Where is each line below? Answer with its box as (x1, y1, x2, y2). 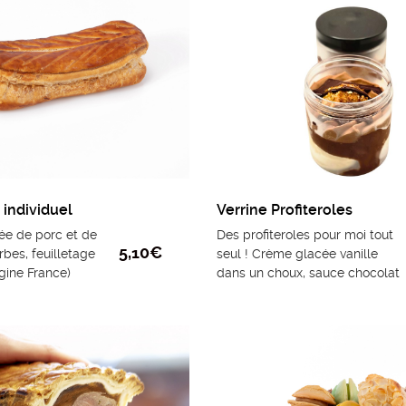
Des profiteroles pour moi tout (217, 227, 393, 243)
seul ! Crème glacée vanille (217, 246, 378, 262)
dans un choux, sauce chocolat (217, 266, 400, 281)
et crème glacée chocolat (217, 285, 370, 300)
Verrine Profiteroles (217, 201, 353, 219)
